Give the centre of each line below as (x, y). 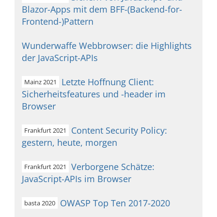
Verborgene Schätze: (113, 167)
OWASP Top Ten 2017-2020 (115, 203)
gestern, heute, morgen (70, 142)
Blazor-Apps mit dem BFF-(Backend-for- (102, 9)
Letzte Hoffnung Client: (108, 82)
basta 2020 (40, 203)
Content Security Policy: (119, 130)
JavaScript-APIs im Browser (77, 179)
